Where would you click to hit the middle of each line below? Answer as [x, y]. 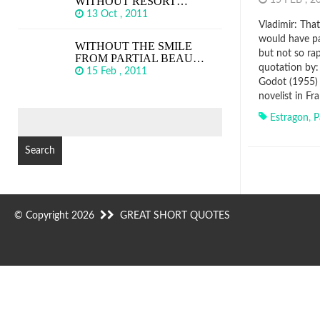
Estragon [289, 118]
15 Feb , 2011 [118, 71]
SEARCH [37, 114]
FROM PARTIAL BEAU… [140, 58]
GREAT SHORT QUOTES [175, 216]
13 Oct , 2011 [119, 14]
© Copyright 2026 [57, 216]
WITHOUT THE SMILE [134, 46]
